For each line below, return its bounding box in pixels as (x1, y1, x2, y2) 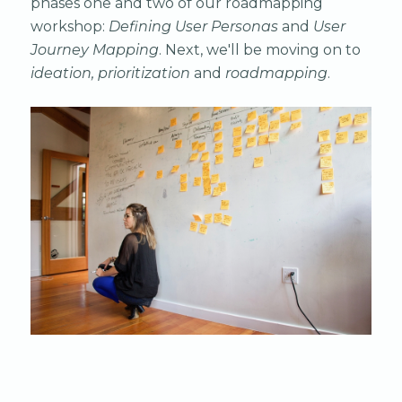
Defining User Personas (108, 18, 278, 36)
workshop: (30, 18, 109, 36)
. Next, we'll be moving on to (158, 41, 361, 59)
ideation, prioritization (30, 65, 190, 83)
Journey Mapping (30, 41, 159, 59)
